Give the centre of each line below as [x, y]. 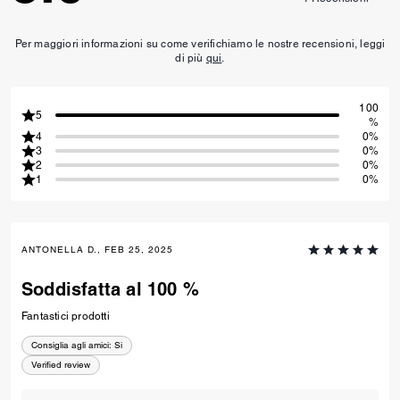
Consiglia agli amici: [71, 345]
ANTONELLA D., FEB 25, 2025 [97, 249]
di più [191, 58]
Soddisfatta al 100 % [110, 289]
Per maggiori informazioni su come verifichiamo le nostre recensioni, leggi [200, 43]
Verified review [61, 364]
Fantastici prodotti [66, 316]
